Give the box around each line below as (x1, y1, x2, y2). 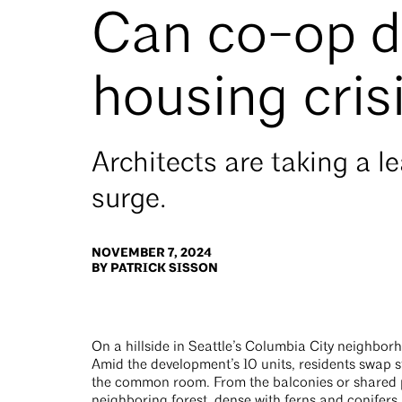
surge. (92, 186, 173, 214)
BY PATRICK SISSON (92, 260, 218, 275)
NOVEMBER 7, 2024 (92, 245, 212, 260)
